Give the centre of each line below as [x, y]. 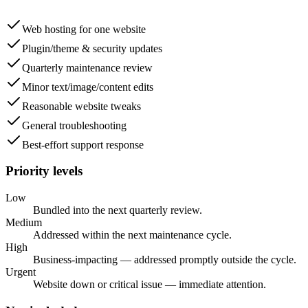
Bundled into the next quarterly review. [118, 210]
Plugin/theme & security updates [92, 48]
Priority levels [44, 171]
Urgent [21, 272]
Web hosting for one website [84, 29]
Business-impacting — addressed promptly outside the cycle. [165, 260]
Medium [24, 223]
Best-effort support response [83, 144]
